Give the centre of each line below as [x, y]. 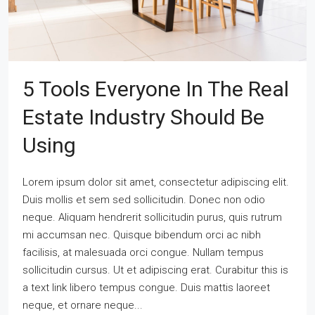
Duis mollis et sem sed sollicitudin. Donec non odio [144, 199]
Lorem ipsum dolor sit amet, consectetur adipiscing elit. [156, 182]
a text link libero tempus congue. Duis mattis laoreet [146, 287]
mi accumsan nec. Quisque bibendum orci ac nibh [142, 234]
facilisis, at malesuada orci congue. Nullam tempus [143, 252]
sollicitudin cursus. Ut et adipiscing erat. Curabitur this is [155, 270]
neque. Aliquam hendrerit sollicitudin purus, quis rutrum [152, 217]
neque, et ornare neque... [83, 305]
